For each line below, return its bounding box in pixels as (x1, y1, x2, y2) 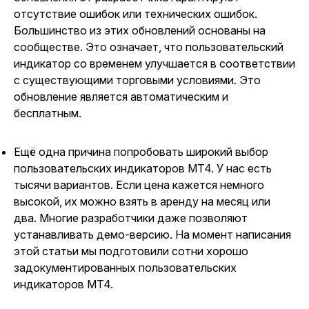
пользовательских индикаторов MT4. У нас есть (14, 161, 272, 175)
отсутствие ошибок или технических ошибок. (14, 7, 257, 21)
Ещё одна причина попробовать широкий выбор (14, 145, 268, 159)
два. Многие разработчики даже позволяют (14, 211, 248, 225)
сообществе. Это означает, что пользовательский (14, 40, 283, 54)
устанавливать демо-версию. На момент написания (14, 228, 291, 241)
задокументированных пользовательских (14, 261, 237, 275)
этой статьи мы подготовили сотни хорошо (14, 244, 248, 258)
